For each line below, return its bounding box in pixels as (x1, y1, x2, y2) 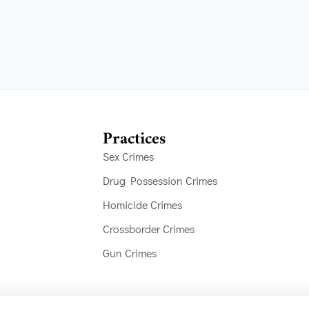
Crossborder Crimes (103, 221, 195, 236)
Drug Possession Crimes (103, 173, 218, 188)
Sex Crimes (103, 149, 154, 163)
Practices (103, 125, 166, 154)
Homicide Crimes (103, 197, 183, 212)
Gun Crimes (103, 246, 157, 260)
